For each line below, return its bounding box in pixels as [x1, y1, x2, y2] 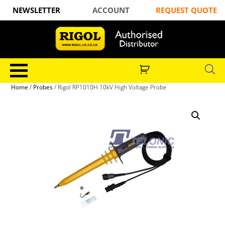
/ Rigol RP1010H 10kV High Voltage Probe [53, 83, 167, 91]
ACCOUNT [92, 5, 130, 15]
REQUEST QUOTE [155, 5, 217, 15]
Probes [33, 83, 53, 91]
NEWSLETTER [12, 5, 60, 15]
